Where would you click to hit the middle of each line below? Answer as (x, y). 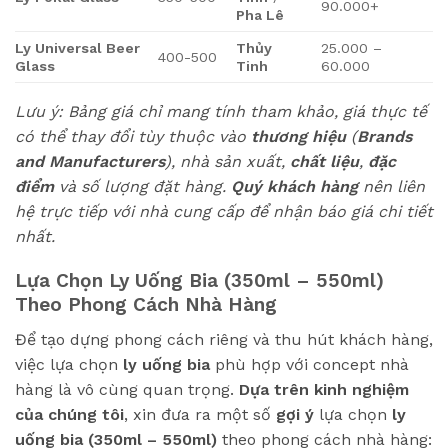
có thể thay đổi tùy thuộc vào (133, 136)
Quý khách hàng (294, 186)
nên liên (391, 186)
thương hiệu (298, 136)
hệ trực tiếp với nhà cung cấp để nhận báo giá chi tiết (224, 211)
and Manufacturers (90, 161)
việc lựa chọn (69, 364)
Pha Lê (260, 14)
